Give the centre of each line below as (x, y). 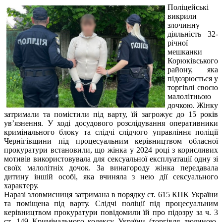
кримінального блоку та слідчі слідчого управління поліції (111, 132)
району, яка (193, 69)
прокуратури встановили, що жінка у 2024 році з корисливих (111, 150)
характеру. (21, 185)
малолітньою (189, 96)
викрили (182, 16)
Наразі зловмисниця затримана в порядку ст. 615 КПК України (111, 194)
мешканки (185, 52)
